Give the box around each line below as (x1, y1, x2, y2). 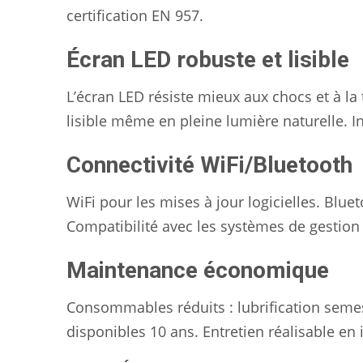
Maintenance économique (66, 257, 329, 284)
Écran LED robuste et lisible (66, 46, 349, 74)
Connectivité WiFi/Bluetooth (66, 152, 352, 179)
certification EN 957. (66, 6, 203, 26)
